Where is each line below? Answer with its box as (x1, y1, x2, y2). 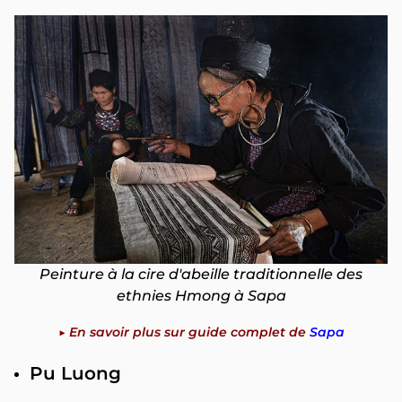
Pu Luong (30, 363, 121, 385)
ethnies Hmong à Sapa (116, 287, 286, 305)
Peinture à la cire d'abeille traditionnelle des (39, 266, 363, 284)
